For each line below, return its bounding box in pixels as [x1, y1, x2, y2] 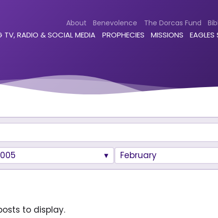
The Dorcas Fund [144, 18, 201, 28]
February [120, 149, 157, 161]
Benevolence [93, 18, 138, 28]
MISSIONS [151, 30, 183, 40]
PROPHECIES [102, 30, 145, 40]
